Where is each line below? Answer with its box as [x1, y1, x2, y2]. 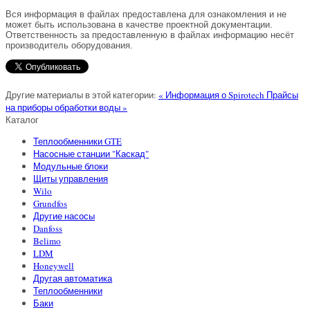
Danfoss [33, 222, 62, 235]
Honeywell [33, 259, 74, 273]
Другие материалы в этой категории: [6, 89, 156, 102]
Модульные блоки [33, 160, 108, 173]
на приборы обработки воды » [6, 101, 127, 114]
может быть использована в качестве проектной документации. [6, 19, 273, 30]
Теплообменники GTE [33, 135, 122, 148]
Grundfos [33, 197, 67, 210]
